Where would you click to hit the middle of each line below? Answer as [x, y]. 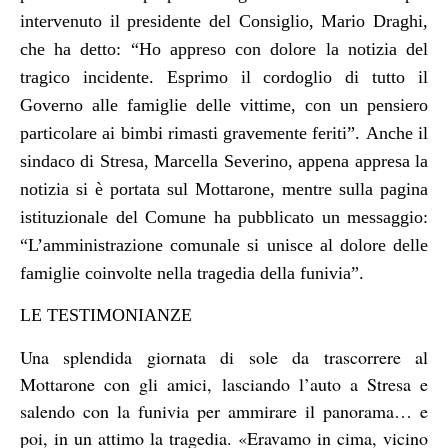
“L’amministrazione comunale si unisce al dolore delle [224, 244]
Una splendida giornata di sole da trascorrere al [224, 356]
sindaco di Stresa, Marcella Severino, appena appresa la [224, 160]
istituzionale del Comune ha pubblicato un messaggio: [224, 216]
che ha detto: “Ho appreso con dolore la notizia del [224, 48]
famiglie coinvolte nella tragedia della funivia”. [194, 272]
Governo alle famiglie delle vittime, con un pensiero [224, 104]
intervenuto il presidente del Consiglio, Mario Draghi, [224, 20]
